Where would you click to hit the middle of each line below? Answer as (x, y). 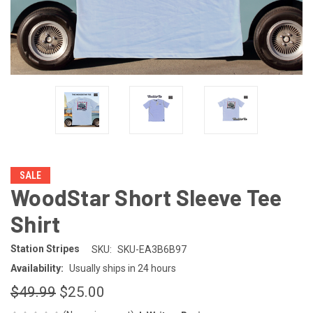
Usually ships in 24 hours (122, 268)
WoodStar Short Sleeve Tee (146, 197)
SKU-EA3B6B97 (152, 249)
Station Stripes (45, 249)
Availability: (37, 268)
